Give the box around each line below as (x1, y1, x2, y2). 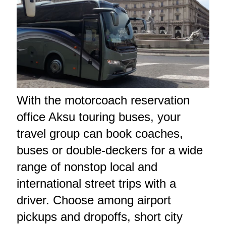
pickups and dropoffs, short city (16, 209, 183, 223)
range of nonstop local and (16, 159, 157, 174)
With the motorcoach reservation (16, 93, 190, 107)
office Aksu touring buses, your (16, 109, 181, 124)
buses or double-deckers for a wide (16, 143, 203, 157)
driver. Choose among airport (16, 193, 171, 207)
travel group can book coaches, (16, 126, 183, 140)
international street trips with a (16, 176, 176, 190)
